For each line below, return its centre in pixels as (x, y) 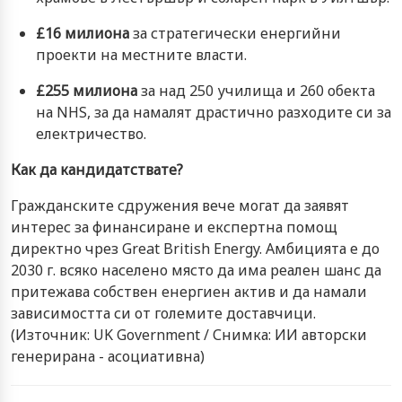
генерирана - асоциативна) (108, 356)
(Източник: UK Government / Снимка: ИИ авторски (189, 334)
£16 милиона (83, 33)
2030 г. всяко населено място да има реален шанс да (196, 270)
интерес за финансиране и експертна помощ (174, 227)
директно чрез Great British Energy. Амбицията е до (195, 248)
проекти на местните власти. (141, 54)
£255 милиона (87, 90)
